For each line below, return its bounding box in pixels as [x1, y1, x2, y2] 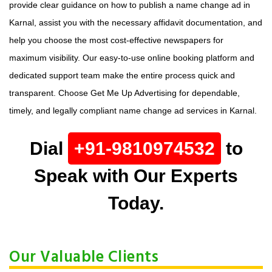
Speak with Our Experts [34, 166, 238, 186]
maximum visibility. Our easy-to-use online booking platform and [9, 53, 254, 63]
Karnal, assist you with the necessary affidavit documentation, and [9, 18, 262, 28]
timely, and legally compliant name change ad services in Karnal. [9, 106, 257, 116]
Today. [108, 193, 164, 214]
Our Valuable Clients [9, 245, 158, 271]
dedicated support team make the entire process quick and [9, 70, 235, 81]
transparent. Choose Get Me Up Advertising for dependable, [9, 88, 240, 98]
